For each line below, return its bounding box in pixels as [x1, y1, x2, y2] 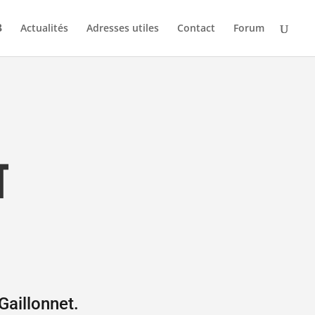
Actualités [20, 21, 68, 34]
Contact [177, 21, 215, 34]
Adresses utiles [86, 21, 159, 34]
